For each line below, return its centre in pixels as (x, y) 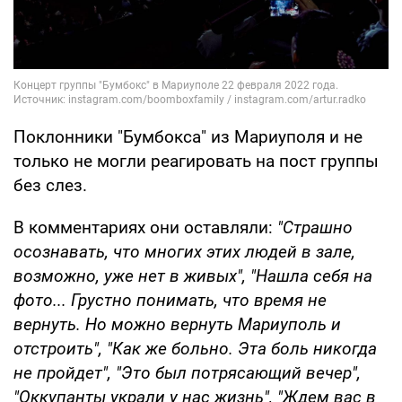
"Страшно (315, 228)
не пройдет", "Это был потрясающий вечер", (187, 373)
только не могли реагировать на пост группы (196, 162)
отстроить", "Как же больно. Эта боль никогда (195, 349)
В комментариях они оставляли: (145, 228)
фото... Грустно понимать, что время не (170, 301)
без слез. (52, 186)
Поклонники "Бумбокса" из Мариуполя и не (188, 137)
